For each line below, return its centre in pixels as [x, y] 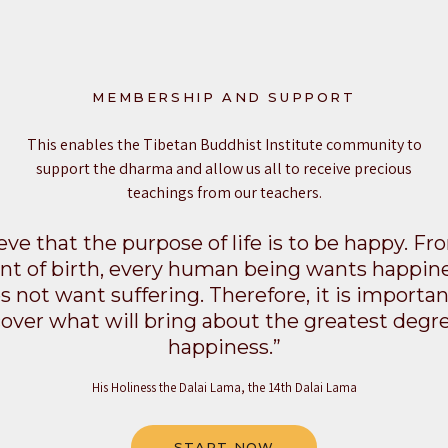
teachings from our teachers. [224, 192]
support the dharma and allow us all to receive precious [224, 168]
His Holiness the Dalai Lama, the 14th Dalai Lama [224, 387]
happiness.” [224, 346]
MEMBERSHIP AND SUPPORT [224, 96]
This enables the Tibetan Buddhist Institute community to [224, 144]
